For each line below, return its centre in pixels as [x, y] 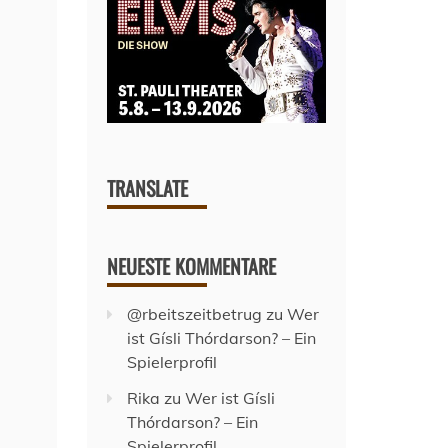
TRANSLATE [148, 187]
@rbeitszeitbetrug [195, 313]
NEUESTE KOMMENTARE [192, 265]
